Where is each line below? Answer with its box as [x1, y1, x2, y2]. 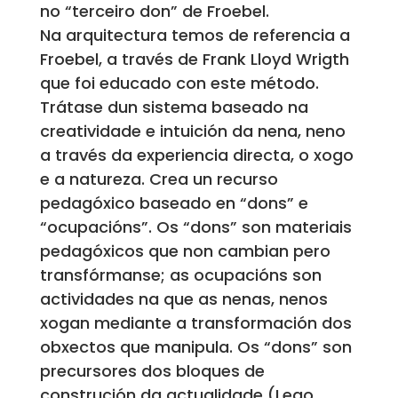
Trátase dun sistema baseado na [39, 96, 308, 119]
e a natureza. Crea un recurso [39, 168, 278, 191]
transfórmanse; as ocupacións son [39, 264, 322, 287]
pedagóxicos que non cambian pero [39, 240, 330, 263]
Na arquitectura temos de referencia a [39, 24, 350, 47]
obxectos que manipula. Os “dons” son [39, 336, 352, 359]
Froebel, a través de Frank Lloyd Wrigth [39, 48, 349, 71]
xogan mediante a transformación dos [39, 312, 352, 335]
